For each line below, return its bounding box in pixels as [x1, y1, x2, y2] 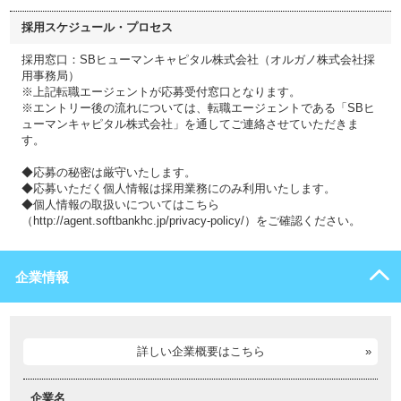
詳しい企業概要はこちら [136, 345, 265, 358]
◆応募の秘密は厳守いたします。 [21, 166, 196, 179]
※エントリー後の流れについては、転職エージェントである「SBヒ [21, 101, 375, 115]
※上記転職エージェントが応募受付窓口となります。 [21, 85, 301, 98]
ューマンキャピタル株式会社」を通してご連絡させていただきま [21, 117, 359, 131]
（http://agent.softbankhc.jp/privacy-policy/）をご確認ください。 [21, 214, 361, 227]
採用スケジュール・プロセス [21, 21, 173, 34]
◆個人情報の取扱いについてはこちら [21, 198, 219, 211]
